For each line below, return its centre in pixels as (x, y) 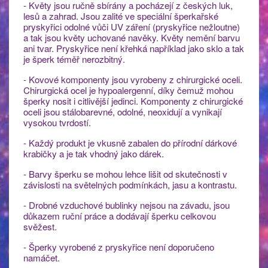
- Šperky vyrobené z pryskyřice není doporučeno (119, 246)
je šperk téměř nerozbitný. (74, 59)
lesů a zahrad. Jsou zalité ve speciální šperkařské (121, 16)
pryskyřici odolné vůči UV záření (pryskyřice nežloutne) (132, 26)
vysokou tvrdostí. (57, 122)
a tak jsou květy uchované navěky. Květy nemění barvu (132, 37)
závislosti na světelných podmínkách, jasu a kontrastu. (130, 184)
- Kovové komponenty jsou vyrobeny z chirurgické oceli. (133, 79)
